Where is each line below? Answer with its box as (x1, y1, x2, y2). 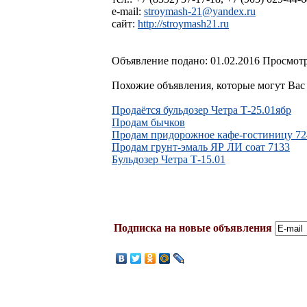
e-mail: (112, 5, 144, 17)
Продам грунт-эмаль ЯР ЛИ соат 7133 (112, 140, 290, 153)
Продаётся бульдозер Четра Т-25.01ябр (112, 103, 291, 116)
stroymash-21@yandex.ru (144, 5, 256, 17)
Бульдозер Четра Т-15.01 (112, 153, 225, 165)
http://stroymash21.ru (138, 17, 229, 29)
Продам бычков (112, 116, 185, 128)
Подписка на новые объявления (114, 222, 272, 234)
